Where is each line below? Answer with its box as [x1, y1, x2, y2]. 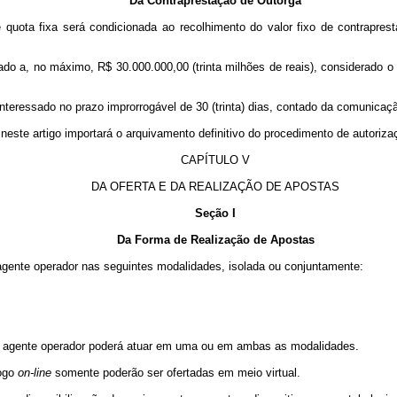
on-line [18, 366, 51, 379]
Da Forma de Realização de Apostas [116, 233, 315, 246]
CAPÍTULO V [181, 153, 250, 167]
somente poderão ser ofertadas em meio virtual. [51, 366, 300, 379]
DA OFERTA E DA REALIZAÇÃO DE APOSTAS [91, 180, 339, 193]
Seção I [195, 206, 236, 220]
